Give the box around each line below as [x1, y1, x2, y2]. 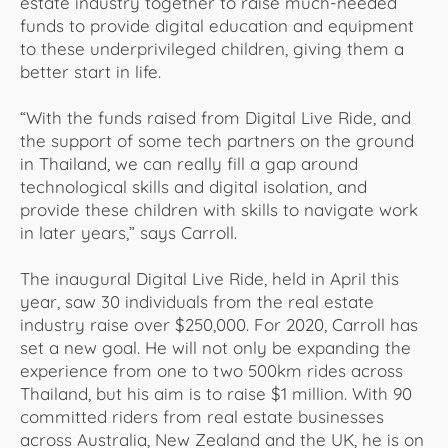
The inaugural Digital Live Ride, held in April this [20, 267, 399, 289]
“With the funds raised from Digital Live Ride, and [20, 106, 411, 128]
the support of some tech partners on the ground [20, 129, 414, 151]
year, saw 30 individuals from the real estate [20, 290, 374, 312]
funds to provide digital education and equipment [20, 14, 414, 36]
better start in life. [20, 60, 166, 82]
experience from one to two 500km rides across [20, 359, 403, 381]
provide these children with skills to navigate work [20, 198, 418, 220]
